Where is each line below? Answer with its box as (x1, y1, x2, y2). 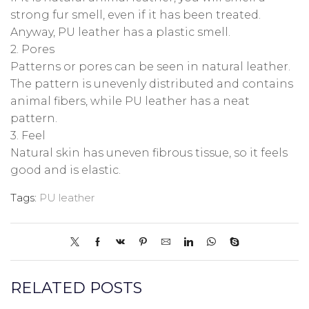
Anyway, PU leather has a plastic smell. (10, 25, 230, 39)
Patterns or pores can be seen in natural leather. (10, 59, 290, 73)
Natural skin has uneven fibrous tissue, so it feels (10, 146, 288, 159)
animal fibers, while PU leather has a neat (10, 94, 250, 108)
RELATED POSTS (10, 278, 142, 298)
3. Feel (10, 128, 46, 142)
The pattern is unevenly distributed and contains (10, 77, 293, 90)
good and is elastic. (10, 163, 121, 177)
